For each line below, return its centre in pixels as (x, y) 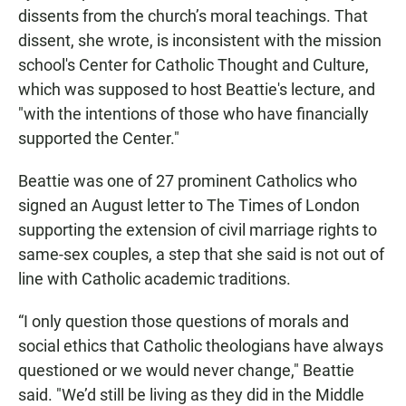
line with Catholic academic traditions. (155, 278)
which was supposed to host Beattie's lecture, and (197, 89)
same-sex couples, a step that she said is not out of (201, 254)
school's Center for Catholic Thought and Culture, (193, 64)
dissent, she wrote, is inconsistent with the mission (200, 40)
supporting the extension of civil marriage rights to (198, 229)
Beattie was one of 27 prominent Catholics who (188, 180)
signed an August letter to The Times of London (189, 205)
